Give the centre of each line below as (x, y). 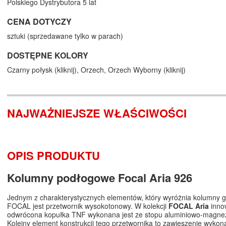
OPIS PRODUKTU (53, 156)
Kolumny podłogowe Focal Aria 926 (101, 178)
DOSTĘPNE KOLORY (48, 55)
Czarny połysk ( (32, 70)
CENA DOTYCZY (39, 22)
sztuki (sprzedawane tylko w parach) (65, 36)
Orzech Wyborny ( (137, 70)
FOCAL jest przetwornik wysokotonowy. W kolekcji (88, 206)
